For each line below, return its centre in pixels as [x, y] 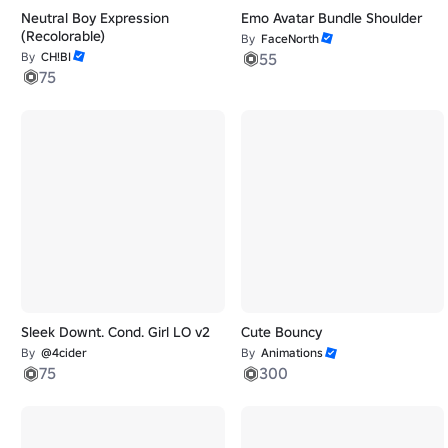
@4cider [64, 353]
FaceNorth [289, 38]
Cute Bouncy [281, 332]
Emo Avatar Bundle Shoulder [331, 17]
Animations [291, 353]
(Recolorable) [63, 35]
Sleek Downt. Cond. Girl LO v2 [115, 332]
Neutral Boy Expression [95, 17]
